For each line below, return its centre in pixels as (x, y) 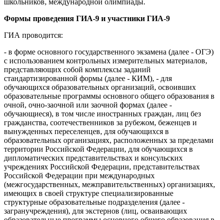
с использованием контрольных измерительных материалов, (106, 60)
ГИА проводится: (33, 35)
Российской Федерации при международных (79, 175)
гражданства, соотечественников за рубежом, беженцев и (100, 122)
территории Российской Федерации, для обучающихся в (98, 149)
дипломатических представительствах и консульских (93, 158)
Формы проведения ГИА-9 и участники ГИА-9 (87, 18)
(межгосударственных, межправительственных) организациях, (110, 184)
